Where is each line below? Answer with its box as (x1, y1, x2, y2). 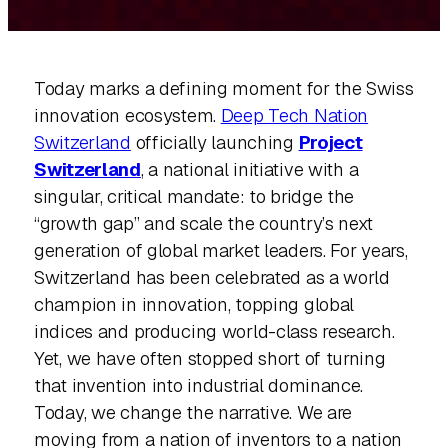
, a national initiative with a (140, 157, 359, 181)
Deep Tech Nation (220, 103, 369, 127)
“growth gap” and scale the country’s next (34, 211, 374, 235)
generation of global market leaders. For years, (34, 238, 408, 262)
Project (298, 130, 363, 154)
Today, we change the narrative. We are (34, 400, 353, 424)
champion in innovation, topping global (34, 292, 355, 316)
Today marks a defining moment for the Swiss (34, 76, 414, 100)
